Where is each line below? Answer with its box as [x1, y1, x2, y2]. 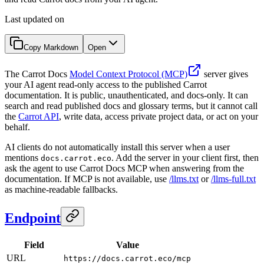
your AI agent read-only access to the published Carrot [5, 79, 207, 90]
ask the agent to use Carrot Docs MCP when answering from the [5, 163, 244, 173]
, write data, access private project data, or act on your [59, 111, 258, 121]
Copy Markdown [24, 42, 78, 52]
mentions [5, 152, 41, 163]
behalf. [5, 121, 30, 132]
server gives [202, 68, 248, 79]
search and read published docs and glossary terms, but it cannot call [5, 100, 258, 111]
